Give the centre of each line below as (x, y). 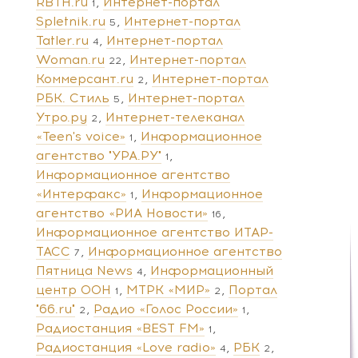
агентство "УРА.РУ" (99, 155)
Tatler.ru (62, 40)
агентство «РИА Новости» (122, 213)
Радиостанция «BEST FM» (120, 328)
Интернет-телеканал (175, 117)
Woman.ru (70, 59)
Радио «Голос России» (166, 308)
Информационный (212, 270)
